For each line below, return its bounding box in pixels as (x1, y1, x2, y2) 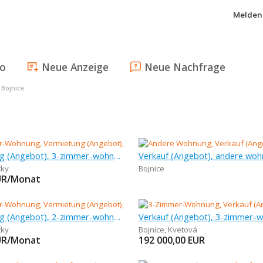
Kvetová (167, 224, 197, 235)
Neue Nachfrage (144, 60, 225, 74)
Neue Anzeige (42, 60, 109, 74)
